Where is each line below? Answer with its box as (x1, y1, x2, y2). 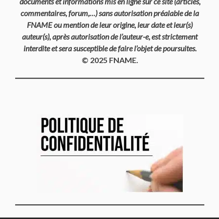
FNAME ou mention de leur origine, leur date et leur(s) (27, 20, 193, 30)
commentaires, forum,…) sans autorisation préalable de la (21, 8, 199, 18)
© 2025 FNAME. (81, 55, 138, 65)
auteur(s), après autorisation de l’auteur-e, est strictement (22, 32, 197, 42)
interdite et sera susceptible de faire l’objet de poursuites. (23, 44, 197, 53)
